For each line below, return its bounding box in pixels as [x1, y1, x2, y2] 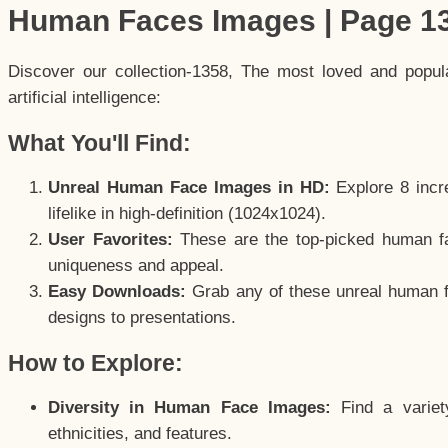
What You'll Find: [8, 129, 191, 156]
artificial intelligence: [8, 87, 161, 107]
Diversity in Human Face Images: [48, 398, 331, 418]
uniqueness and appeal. [48, 255, 224, 275]
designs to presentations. [48, 307, 236, 327]
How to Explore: [8, 350, 183, 377]
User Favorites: [48, 229, 173, 249]
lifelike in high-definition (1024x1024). [48, 203, 326, 223]
